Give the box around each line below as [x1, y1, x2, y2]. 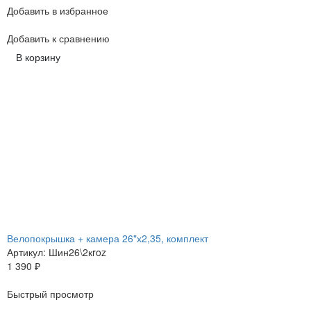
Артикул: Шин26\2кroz [7, 245, 106, 260]
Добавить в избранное [7, 3, 108, 18]
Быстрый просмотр [7, 287, 94, 301]
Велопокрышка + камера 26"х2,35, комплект [7, 231, 208, 246]
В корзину [16, 50, 60, 65]
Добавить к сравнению [7, 31, 110, 46]
